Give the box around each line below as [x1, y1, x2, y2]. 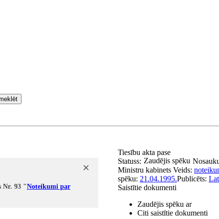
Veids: [173, 166, 194, 174]
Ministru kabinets [118, 166, 171, 174]
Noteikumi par [27, 183, 70, 190]
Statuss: [118, 157, 141, 165]
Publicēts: [177, 175, 209, 183]
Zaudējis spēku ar [137, 200, 192, 208]
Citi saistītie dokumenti [137, 209, 208, 217]
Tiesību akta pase [118, 148, 173, 156]
